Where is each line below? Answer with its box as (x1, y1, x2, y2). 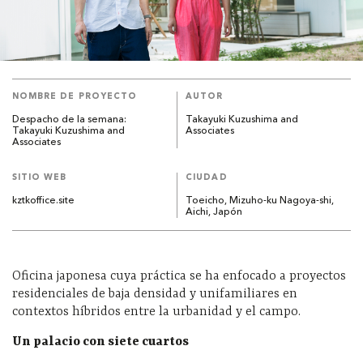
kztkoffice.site (12, 196, 75, 207)
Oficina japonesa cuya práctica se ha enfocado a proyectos (12, 269, 346, 284)
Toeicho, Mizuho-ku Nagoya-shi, (186, 196, 335, 207)
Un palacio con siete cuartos (12, 335, 189, 350)
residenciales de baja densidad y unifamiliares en (12, 287, 297, 302)
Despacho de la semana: (12, 115, 126, 126)
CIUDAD (186, 173, 228, 183)
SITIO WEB (12, 173, 67, 183)
